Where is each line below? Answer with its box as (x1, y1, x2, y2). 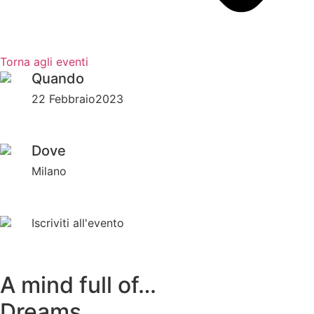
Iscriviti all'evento (32, 215, 124, 230)
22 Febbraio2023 (32, 91, 123, 106)
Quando (32, 69, 84, 87)
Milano (32, 163, 67, 178)
